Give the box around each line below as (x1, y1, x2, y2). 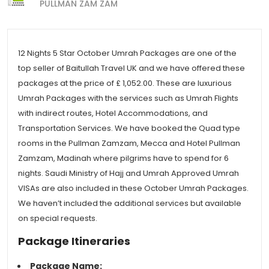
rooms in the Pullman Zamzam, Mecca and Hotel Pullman (18, 138, 240, 149)
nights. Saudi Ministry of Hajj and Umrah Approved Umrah (18, 168, 239, 179)
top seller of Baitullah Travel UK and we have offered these (18, 62, 245, 74)
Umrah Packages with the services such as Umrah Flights (18, 92, 238, 104)
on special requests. (18, 213, 99, 224)
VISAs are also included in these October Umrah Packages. (18, 183, 249, 194)
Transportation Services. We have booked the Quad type (18, 122, 240, 134)
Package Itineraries (18, 234, 130, 249)
